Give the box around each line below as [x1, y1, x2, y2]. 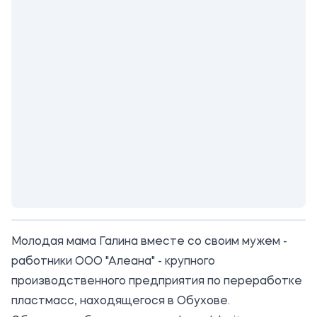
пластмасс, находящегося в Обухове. [11, 296, 230, 307]
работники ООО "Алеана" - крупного [11, 256, 215, 267]
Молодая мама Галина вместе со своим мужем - [11, 236, 287, 248]
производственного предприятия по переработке [11, 276, 302, 287]
